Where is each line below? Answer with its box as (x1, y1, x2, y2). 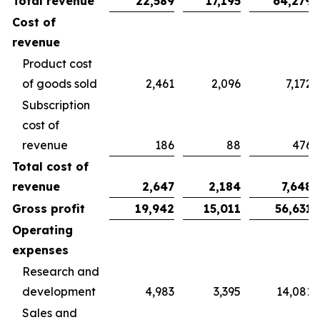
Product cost (22, 56, 92, 71)
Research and (22, 264, 99, 279)
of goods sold (22, 76, 97, 91)
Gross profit (12, 201, 85, 216)
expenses (12, 243, 69, 257)
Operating (12, 223, 73, 237)
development (22, 284, 96, 299)
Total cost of (12, 159, 89, 174)
